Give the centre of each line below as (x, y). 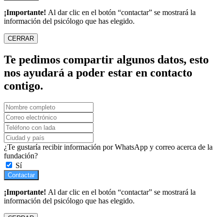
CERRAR (21, 39)
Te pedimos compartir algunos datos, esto (106, 60)
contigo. (23, 86)
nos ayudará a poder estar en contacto (98, 73)
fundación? (21, 156)
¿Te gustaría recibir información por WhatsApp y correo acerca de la (108, 147)
